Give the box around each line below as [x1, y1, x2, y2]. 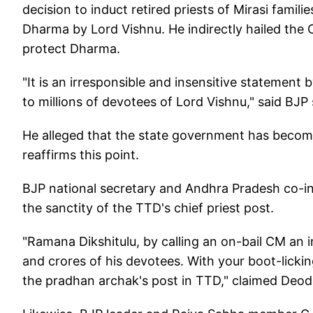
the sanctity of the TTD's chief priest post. [22, 201, 274, 215]
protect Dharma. [22, 41, 120, 56]
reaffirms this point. [22, 147, 139, 162]
